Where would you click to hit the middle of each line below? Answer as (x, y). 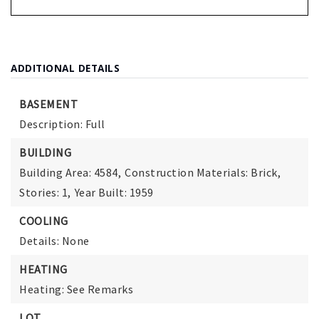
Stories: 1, (45, 193)
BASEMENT (48, 104)
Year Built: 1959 (114, 193)
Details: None (54, 241)
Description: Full (62, 124)
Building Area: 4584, (70, 173)
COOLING (44, 221)
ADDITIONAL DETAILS (65, 68)
